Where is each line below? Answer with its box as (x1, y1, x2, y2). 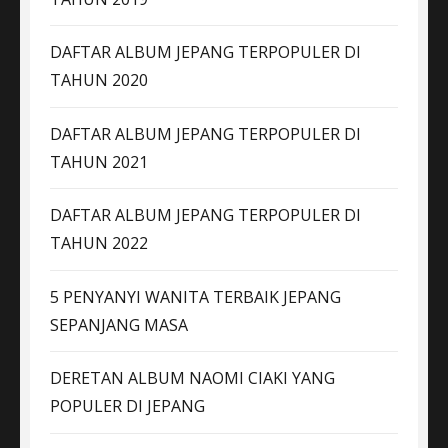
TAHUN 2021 (50, 150, 148, 173)
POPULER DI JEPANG (50, 395, 205, 418)
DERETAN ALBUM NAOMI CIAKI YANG (50, 367, 335, 390)
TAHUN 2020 (50, 69, 148, 92)
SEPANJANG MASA (50, 313, 188, 336)
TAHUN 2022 (50, 232, 148, 255)
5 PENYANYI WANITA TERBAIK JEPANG (50, 285, 341, 308)
